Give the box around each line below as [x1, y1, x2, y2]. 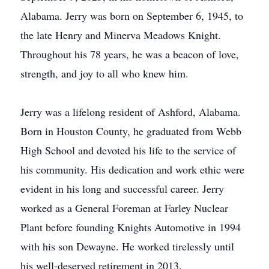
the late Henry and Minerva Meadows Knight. [20, 28, 221, 42]
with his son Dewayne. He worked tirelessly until [20, 239, 234, 253]
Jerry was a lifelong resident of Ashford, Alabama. [20, 104, 241, 119]
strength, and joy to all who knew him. [20, 66, 189, 80]
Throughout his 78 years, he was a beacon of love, [20, 47, 239, 61]
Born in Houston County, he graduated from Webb [20, 124, 241, 138]
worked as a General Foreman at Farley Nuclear [20, 201, 228, 215]
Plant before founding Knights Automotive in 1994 [20, 220, 241, 234]
